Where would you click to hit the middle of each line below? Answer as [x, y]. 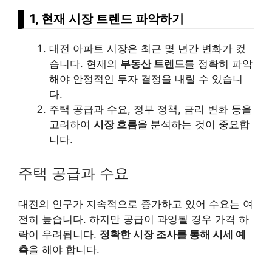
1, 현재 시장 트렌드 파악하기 [107, 18]
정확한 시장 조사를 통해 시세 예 [173, 235]
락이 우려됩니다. [59, 235]
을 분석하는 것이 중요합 [193, 124]
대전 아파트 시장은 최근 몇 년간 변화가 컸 [148, 48]
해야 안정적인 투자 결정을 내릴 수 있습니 [146, 79]
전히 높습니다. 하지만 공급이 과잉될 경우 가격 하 [134, 219]
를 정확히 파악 [219, 63]
